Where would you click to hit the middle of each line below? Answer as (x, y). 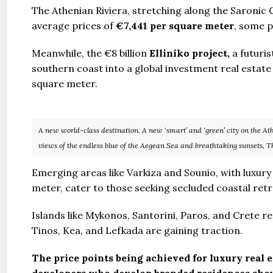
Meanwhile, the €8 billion (90, 53)
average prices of (74, 25)
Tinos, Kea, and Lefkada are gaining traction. (137, 230)
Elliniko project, (190, 53)
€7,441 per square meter (175, 25)
